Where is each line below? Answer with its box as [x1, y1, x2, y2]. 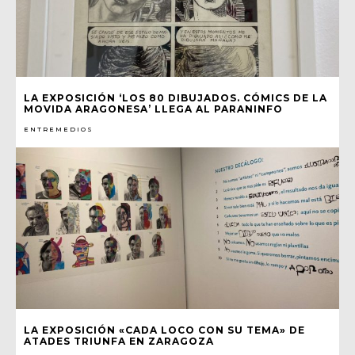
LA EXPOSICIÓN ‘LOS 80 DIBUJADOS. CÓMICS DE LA [24, 92, 327, 105]
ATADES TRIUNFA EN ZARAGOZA [24, 335, 214, 348]
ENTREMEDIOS [24, 125, 94, 134]
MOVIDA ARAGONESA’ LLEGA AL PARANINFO [24, 103, 283, 116]
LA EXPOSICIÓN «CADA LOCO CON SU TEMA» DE [24, 324, 305, 337]
